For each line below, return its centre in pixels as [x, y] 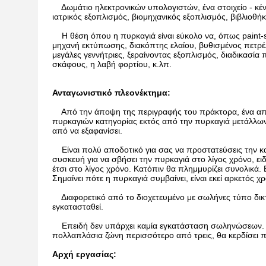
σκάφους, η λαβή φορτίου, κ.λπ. [112, 64]
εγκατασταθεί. [78, 207]
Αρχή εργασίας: [84, 254]
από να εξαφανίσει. [87, 131]
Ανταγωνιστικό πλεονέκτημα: [111, 93]
